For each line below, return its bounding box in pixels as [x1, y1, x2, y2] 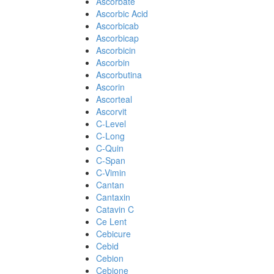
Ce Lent [96, 215, 127, 228]
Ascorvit [96, 105, 127, 117]
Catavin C [96, 203, 134, 215]
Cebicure [96, 228, 131, 240]
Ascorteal [96, 93, 132, 105]
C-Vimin [96, 166, 126, 179]
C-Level [96, 117, 126, 130]
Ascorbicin [96, 44, 136, 56]
